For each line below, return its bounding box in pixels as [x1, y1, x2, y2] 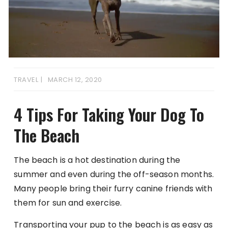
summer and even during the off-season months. [14, 168, 214, 180]
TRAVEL [14, 74, 39, 84]
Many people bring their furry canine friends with [14, 182, 213, 194]
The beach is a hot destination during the [14, 154, 181, 166]
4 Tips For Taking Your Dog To [14, 102, 205, 126]
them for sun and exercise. [14, 196, 122, 209]
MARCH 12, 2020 [47, 74, 102, 84]
